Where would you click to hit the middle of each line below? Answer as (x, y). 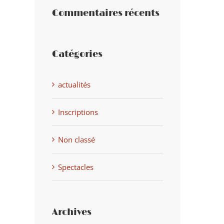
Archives (71, 212)
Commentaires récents (105, 14)
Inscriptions (78, 112)
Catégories (77, 55)
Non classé (76, 139)
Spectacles (75, 167)
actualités (74, 84)
